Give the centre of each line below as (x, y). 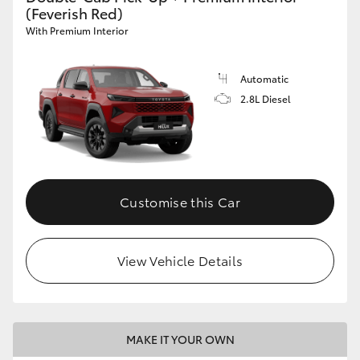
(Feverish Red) (74, 12)
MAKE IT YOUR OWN (180, 340)
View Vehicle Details (180, 260)
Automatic (264, 78)
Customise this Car (180, 202)
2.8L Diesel (266, 98)
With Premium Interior (77, 30)
